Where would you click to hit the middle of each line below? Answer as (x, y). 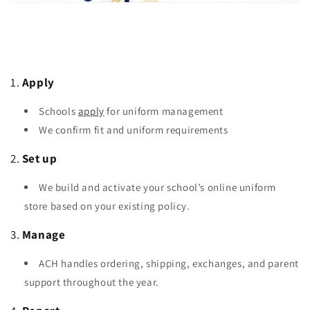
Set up (39, 159)
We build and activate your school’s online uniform (158, 188)
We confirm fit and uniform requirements (134, 130)
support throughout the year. (92, 282)
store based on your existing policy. (107, 206)
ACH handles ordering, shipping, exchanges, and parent (169, 264)
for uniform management (164, 111)
